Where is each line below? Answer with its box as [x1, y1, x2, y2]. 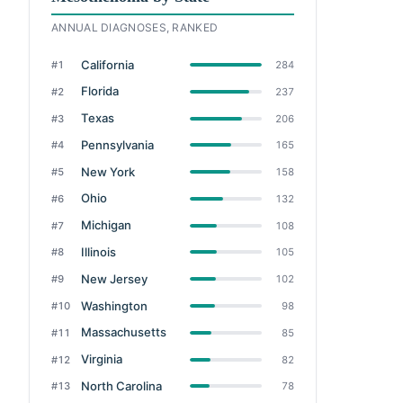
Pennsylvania [80, 137, 154, 152]
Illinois [80, 244, 116, 259]
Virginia [80, 352, 122, 367]
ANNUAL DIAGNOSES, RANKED [51, 21, 219, 35]
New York [80, 164, 135, 179]
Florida [80, 84, 119, 99]
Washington [80, 298, 148, 313]
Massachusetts [80, 325, 166, 340]
